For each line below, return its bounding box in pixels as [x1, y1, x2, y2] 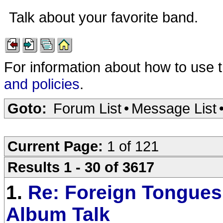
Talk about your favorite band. [9, 9, 202, 25]
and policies [4, 76, 80, 92]
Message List [131, 100, 217, 116]
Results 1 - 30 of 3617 [7, 159, 154, 175]
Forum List [53, 100, 121, 116]
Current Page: [7, 138, 107, 154]
